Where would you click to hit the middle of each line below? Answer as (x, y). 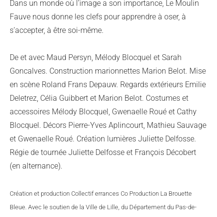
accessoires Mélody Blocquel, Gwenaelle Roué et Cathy (103, 112)
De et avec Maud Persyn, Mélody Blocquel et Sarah (96, 57)
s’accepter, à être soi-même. (57, 30)
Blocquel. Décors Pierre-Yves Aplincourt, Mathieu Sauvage (108, 125)
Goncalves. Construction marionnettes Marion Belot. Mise (108, 71)
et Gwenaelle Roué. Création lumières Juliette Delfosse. (103, 139)
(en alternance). (36, 166)
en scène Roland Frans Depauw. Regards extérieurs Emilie (108, 85)
